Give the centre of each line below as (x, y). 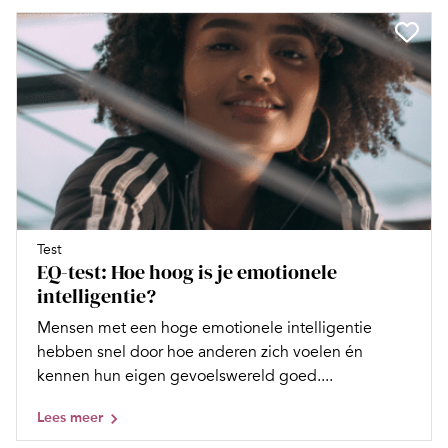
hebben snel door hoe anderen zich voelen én (200, 351)
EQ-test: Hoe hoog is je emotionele (187, 271)
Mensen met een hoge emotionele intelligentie (204, 327)
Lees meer (70, 417)
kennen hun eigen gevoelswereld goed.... (185, 375)
